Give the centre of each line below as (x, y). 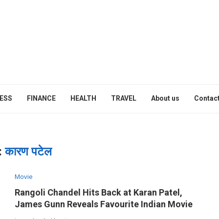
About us (165, 98)
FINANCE (41, 98)
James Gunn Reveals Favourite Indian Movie (103, 204)
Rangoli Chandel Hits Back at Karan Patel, (98, 192)
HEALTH (83, 98)
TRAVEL (124, 98)
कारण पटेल (29, 152)
